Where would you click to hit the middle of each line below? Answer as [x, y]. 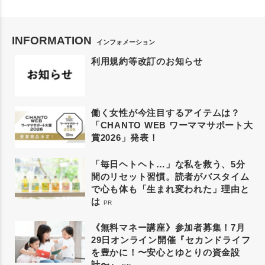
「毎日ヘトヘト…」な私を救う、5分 [168, 164]
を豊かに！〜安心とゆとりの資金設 [165, 252]
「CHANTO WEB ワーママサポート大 [172, 125]
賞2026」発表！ [125, 137]
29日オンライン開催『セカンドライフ [171, 240]
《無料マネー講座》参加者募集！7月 [168, 227]
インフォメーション [126, 42]
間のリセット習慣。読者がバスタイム [170, 176]
